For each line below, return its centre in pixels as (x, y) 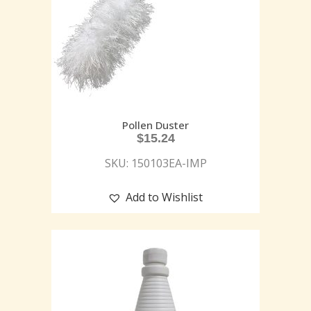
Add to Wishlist (164, 197)
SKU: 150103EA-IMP (155, 163)
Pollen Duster (155, 125)
